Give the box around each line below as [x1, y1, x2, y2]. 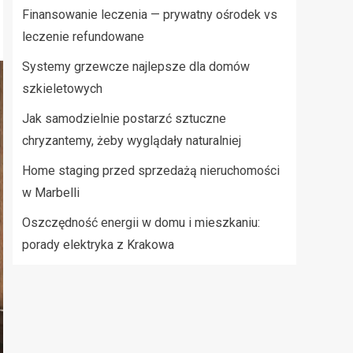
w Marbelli [22, 185, 80, 200]
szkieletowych [22, 81, 102, 96]
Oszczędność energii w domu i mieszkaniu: [22, 215, 260, 230]
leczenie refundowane [22, 29, 144, 44]
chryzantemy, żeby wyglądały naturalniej [22, 133, 241, 148]
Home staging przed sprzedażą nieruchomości [22, 163, 280, 178]
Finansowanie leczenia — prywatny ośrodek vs [22, 7, 277, 22]
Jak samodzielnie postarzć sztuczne [22, 111, 226, 126]
